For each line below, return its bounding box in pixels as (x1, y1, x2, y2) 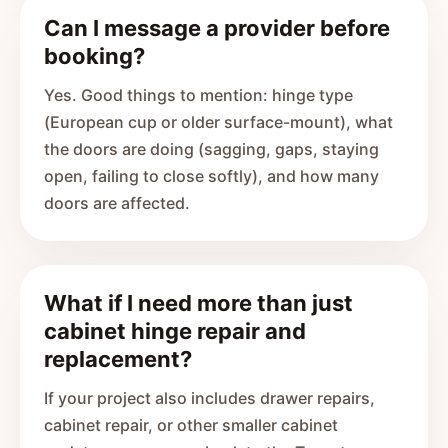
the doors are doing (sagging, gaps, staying (44, 139, 379, 159)
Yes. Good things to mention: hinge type (44, 85, 353, 105)
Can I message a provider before (44, 15, 390, 41)
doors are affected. (44, 193, 190, 213)
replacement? (44, 346, 192, 372)
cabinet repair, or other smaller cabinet (44, 415, 338, 435)
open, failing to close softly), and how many (44, 166, 379, 186)
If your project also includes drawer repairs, (44, 388, 375, 408)
